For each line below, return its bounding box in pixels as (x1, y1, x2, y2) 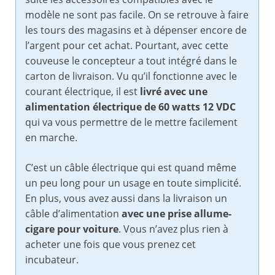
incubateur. (25, 253, 79, 267)
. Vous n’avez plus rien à (118, 222, 228, 236)
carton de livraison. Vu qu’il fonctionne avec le (25, 69, 237, 83)
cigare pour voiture (25, 222, 118, 236)
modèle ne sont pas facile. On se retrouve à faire (25, 8, 249, 22)
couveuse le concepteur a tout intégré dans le (25, 54, 237, 68)
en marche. (25, 131, 77, 145)
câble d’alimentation (25, 207, 122, 221)
